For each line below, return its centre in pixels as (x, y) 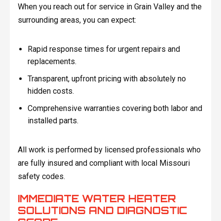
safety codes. (41, 177)
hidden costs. (51, 91)
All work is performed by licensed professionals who (109, 150)
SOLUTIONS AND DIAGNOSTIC (102, 211)
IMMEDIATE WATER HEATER (97, 199)
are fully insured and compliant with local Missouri (104, 163)
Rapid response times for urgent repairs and (104, 49)
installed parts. (53, 120)
